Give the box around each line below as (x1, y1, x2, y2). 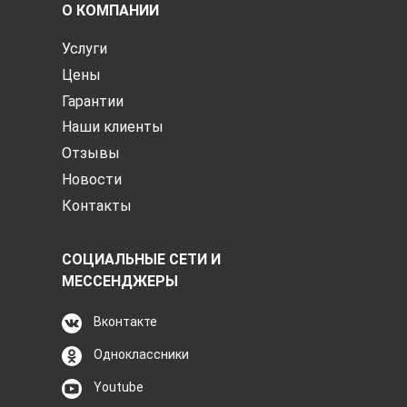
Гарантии (62, 92, 124, 110)
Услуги (62, 39, 107, 57)
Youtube (94, 380, 144, 395)
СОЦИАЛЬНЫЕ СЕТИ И (62, 250, 221, 268)
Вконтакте (94, 314, 157, 330)
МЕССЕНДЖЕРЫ (62, 272, 178, 290)
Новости (62, 170, 122, 188)
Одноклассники (94, 347, 189, 362)
